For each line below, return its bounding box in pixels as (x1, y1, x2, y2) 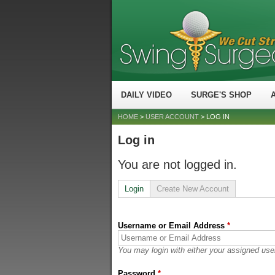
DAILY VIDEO (121, 90, 172, 99)
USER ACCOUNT (145, 113, 199, 120)
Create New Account (157, 184, 229, 193)
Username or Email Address (118, 221, 227, 230)
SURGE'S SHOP (191, 90, 252, 99)
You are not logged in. (118, 158, 237, 171)
